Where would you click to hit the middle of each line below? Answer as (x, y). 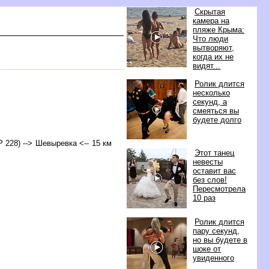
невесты (208, 162)
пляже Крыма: (219, 30)
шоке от (207, 249)
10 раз (204, 198)
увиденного (213, 258)
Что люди (210, 39)
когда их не (213, 57)
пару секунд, (216, 231)
